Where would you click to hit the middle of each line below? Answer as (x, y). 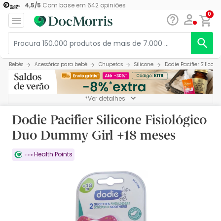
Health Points (53, 154)
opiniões (112, 5)
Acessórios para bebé (61, 65)
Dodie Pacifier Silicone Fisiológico (109, 119)
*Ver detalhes (105, 99)
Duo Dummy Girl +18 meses (94, 135)
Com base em (64, 5)
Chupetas (111, 65)
